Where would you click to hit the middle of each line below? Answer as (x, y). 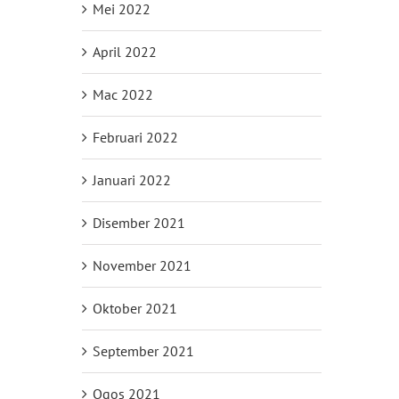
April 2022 (124, 51)
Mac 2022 (122, 94)
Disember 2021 (138, 222)
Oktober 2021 (134, 308)
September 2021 (143, 350)
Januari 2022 (131, 179)
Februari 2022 (135, 137)
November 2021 (142, 265)
